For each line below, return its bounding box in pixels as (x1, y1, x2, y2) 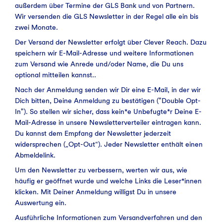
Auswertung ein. (15, 198, 66, 207)
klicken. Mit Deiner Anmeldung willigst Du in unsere (15, 187, 176, 196)
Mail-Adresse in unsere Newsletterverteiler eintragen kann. (15, 118, 201, 126)
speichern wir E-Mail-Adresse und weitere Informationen (15, 49, 194, 57)
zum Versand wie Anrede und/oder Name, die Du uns (15, 59, 183, 68)
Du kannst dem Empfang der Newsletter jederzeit (15, 129, 171, 137)
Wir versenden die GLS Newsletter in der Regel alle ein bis (15, 12, 198, 20)
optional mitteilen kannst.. (15, 70, 96, 79)
